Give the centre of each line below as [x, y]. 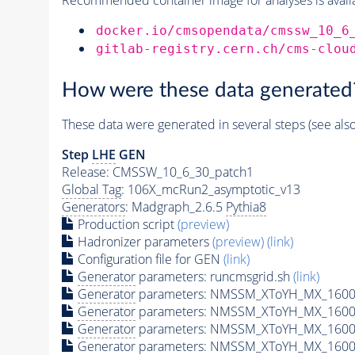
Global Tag [91, 190]
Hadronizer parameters [143, 242]
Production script [126, 225]
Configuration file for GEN [149, 260]
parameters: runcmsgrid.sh [214, 277]
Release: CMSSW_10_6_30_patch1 [157, 172]
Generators [93, 207]
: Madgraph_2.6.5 [175, 207]
